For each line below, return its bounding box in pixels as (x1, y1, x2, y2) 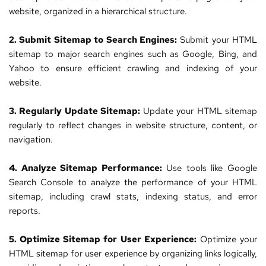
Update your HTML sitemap (140, 105, 258, 118)
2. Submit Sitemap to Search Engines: (9, 34, 177, 46)
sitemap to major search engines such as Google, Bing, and (9, 48, 257, 61)
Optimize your (196, 233, 258, 246)
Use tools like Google (161, 162, 258, 175)
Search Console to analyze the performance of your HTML (9, 176, 257, 189)
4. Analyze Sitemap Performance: (9, 162, 162, 175)
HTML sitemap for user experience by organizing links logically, (9, 248, 257, 260)
